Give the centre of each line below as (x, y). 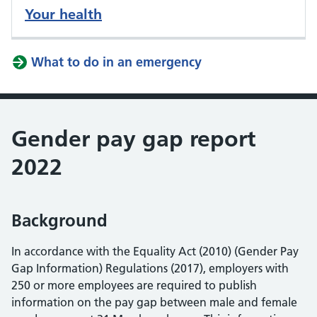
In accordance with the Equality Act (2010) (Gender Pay (155, 251)
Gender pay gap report (133, 139)
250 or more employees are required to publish (134, 285)
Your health (63, 14)
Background (59, 220)
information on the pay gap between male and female (154, 302)
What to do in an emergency (116, 62)
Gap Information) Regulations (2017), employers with (150, 268)
